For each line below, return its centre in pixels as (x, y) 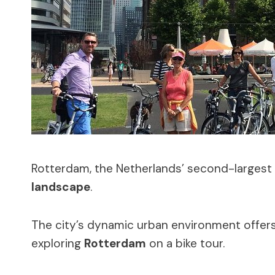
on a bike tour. (185, 243)
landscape (61, 187)
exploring (58, 243)
